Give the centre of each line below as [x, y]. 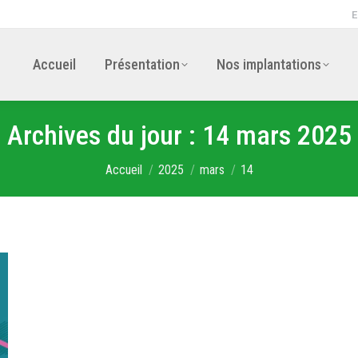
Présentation [142, 64]
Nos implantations [268, 64]
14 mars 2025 [276, 135]
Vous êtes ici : [140, 163]
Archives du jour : [104, 135]
